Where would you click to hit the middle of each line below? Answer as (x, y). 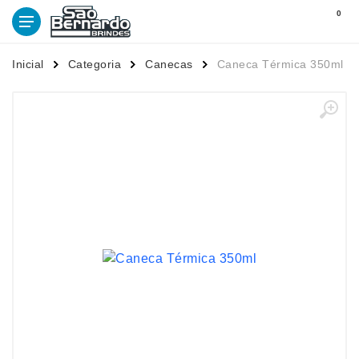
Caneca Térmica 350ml (280, 64)
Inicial (28, 64)
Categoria (94, 64)
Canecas (169, 64)
